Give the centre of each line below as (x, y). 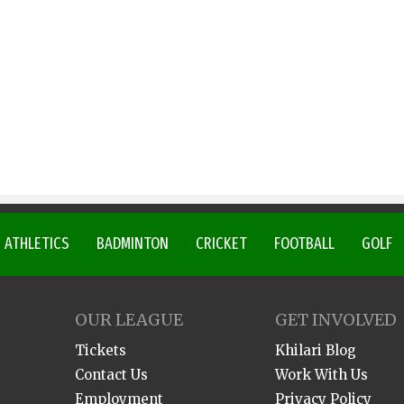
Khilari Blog (316, 350)
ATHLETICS (37, 243)
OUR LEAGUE (129, 320)
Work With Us (321, 375)
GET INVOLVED (336, 320)
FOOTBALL (304, 243)
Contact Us (111, 375)
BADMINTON (133, 243)
